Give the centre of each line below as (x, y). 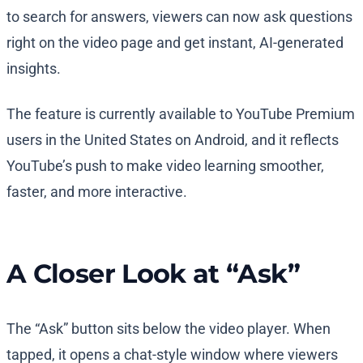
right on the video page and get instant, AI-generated (175, 43)
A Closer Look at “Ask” (153, 274)
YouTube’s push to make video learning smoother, (165, 166)
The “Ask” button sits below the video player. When (169, 329)
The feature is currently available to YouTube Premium (181, 114)
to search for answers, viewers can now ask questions (179, 17)
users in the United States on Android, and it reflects (173, 140)
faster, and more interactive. (97, 192)
